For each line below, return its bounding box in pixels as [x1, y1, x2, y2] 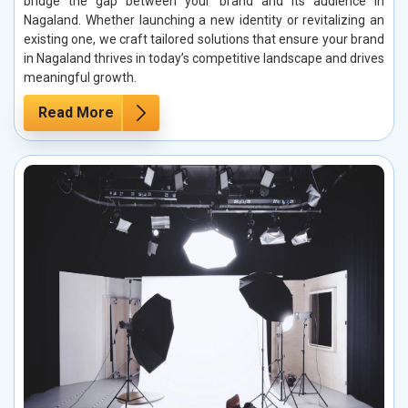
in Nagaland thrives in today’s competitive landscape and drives [24, 51, 384, 66]
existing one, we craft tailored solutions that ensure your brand [24, 32, 384, 47]
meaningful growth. [24, 70, 137, 86]
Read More [38, 104, 114, 122]
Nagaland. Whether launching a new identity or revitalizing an [24, 13, 384, 28]
